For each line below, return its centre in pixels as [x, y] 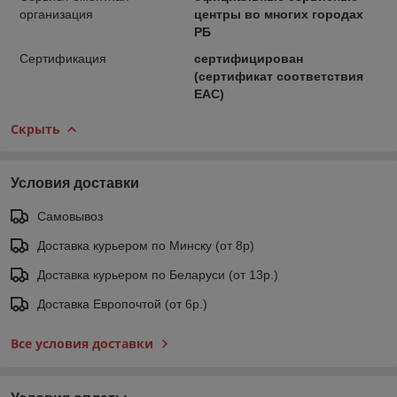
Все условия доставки [82, 343]
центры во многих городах [278, 14]
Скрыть [35, 128]
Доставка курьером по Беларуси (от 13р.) [158, 274]
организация [56, 14]
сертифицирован [248, 58]
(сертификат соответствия [278, 76]
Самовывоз [70, 216]
